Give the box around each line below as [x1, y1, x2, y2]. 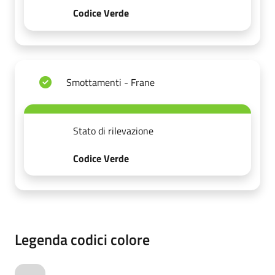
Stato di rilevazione [72, 123, 153, 139]
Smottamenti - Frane [66, 74, 155, 90]
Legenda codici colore [15, 228, 150, 251]
